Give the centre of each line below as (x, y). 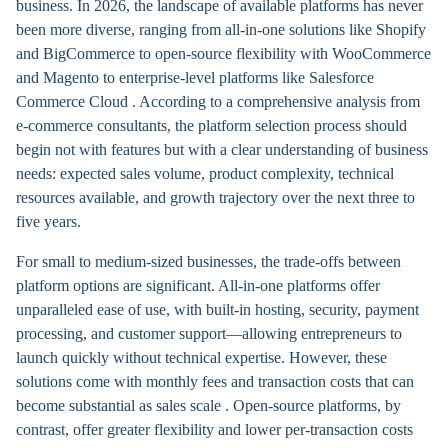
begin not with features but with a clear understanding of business (222, 149)
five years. (48, 221)
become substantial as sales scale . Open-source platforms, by (208, 405)
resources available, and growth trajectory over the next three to (215, 197)
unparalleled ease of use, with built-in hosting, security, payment (217, 309)
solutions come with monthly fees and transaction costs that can (215, 381)
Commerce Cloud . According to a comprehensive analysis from (218, 101)
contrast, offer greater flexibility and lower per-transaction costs (214, 429)
